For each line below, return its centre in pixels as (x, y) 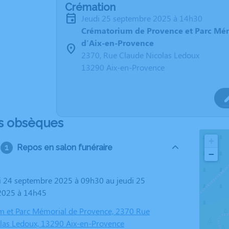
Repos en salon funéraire (64, 147)
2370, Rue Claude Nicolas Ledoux (140, 55)
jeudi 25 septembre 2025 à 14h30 (143, 18)
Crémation (90, 7)
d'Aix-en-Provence (118, 43)
